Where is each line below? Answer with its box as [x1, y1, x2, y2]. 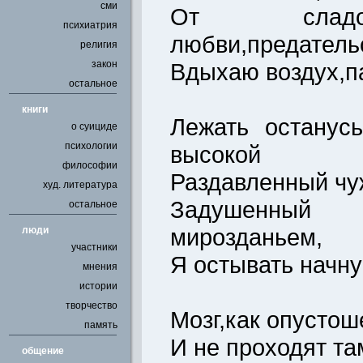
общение [22, 345, 64, 357]
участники [71, 241, 117, 253]
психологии [65, 140, 117, 152]
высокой [170, 141, 261, 168]
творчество [66, 300, 117, 311]
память [84, 319, 117, 331]
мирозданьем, [170, 224, 322, 250]
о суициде [71, 121, 117, 132]
